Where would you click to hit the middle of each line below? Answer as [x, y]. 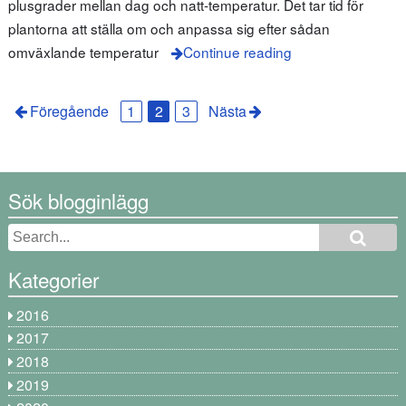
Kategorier [53, 280]
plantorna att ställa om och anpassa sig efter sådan [169, 28]
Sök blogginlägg [78, 200]
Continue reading [237, 51]
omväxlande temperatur [83, 51]
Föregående [70, 111]
